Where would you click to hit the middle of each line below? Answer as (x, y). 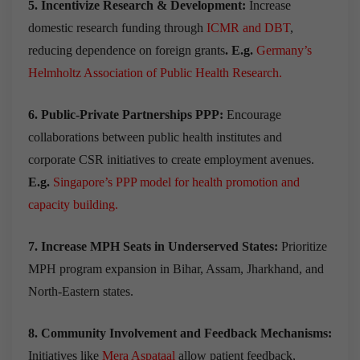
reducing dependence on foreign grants (127, 50)
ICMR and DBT (248, 27)
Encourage (252, 114)
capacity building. (73, 204)
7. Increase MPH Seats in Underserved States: (153, 246)
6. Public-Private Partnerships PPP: (126, 114)
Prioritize (303, 246)
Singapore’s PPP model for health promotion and (176, 182)
